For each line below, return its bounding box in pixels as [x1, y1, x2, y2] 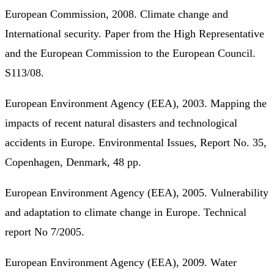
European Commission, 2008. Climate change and [5, 7, 228, 20]
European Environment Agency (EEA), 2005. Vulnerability [5, 186, 268, 199]
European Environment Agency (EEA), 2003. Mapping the [5, 97, 267, 109]
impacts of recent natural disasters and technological [5, 116, 237, 129]
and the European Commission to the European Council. [5, 46, 256, 59]
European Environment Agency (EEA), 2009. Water [5, 256, 237, 268]
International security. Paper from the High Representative [5, 27, 264, 40]
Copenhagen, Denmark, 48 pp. [5, 155, 141, 168]
